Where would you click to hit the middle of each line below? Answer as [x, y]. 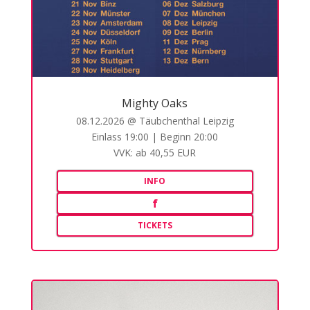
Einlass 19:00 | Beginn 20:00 [155, 137]
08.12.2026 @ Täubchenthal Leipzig [155, 121]
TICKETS [155, 226]
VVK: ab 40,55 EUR [155, 153]
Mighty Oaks [155, 103]
